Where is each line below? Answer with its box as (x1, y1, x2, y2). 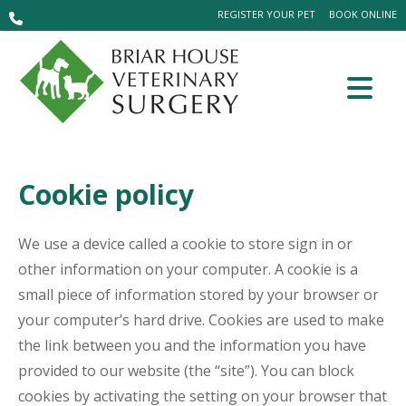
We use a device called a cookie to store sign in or (18, 234, 353, 254)
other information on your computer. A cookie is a (18, 259, 358, 279)
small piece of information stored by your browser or (18, 285, 379, 304)
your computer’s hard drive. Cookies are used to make (18, 310, 384, 330)
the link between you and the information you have (18, 335, 366, 355)
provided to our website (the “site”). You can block (18, 361, 354, 381)
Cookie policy (18, 176, 194, 213)
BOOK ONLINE (329, 7, 397, 21)
